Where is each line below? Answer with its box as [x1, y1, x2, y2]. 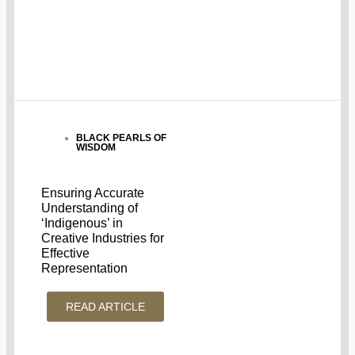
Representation [41, 261, 128, 276]
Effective [41, 246, 90, 261]
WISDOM [76, 142, 116, 154]
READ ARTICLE [66, 300, 146, 314]
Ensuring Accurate [41, 186, 145, 200]
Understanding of [41, 201, 139, 216]
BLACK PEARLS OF [76, 132, 167, 144]
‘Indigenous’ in [41, 216, 124, 231]
